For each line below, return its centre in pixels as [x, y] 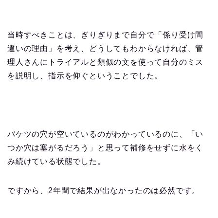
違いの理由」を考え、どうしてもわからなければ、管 [106, 48]
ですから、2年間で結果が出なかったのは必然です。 [104, 190]
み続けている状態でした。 [56, 161]
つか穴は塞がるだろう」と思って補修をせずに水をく [106, 147]
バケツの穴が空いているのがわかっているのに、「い [106, 134]
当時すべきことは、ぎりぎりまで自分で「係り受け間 [106, 35]
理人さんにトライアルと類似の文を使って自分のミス [106, 62]
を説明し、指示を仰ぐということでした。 [85, 75]
